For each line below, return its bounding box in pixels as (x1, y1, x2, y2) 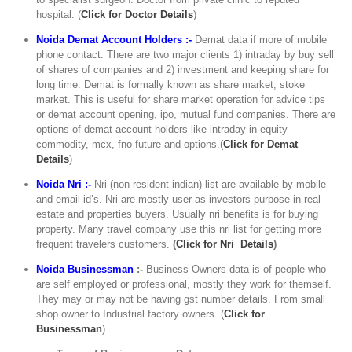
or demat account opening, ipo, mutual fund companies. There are (36, 108, 336, 121)
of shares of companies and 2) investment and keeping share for (36, 64, 330, 76)
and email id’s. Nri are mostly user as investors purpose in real (36, 193, 321, 206)
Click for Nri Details (176, 238, 274, 251)
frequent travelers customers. (36, 238, 174, 251)
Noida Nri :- (36, 178, 92, 191)
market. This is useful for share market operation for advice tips (36, 93, 326, 106)
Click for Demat (223, 138, 299, 151)
